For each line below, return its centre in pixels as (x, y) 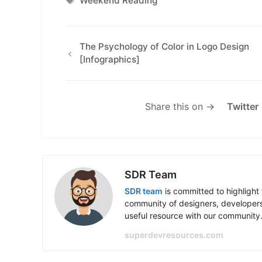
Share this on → (181, 106)
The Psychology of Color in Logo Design (165, 46)
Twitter (243, 106)
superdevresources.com (174, 235)
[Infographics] (110, 59)
